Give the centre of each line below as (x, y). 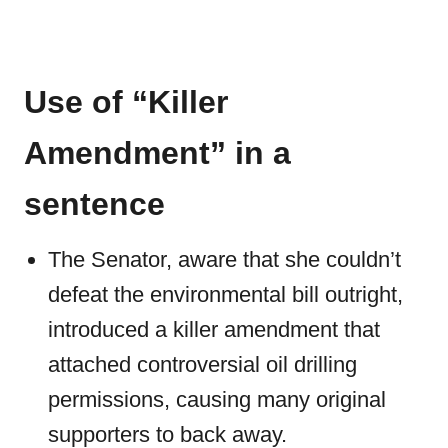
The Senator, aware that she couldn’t (224, 259)
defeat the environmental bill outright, (225, 294)
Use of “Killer (126, 102)
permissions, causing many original (217, 399)
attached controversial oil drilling (202, 364)
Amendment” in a (157, 153)
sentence (94, 204)
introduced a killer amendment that (214, 329)
